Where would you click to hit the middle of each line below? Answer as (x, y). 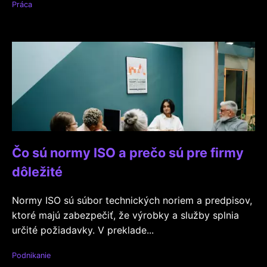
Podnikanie (31, 255)
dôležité (37, 172)
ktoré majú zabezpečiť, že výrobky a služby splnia (125, 215)
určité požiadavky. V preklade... (83, 230)
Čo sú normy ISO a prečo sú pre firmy (128, 153)
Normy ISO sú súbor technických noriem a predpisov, (132, 200)
